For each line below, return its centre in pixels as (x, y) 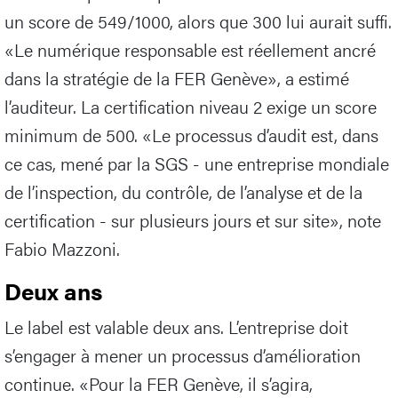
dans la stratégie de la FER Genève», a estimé (177, 78)
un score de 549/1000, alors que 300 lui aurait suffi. (198, 21)
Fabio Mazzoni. (62, 249)
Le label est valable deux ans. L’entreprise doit (176, 327)
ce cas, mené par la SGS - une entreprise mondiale (197, 163)
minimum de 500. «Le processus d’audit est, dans (191, 135)
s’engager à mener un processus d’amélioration (183, 355)
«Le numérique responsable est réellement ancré (190, 50)
